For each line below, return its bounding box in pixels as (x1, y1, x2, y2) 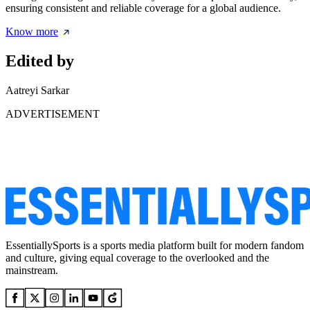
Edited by (6, 52, 74, 71)
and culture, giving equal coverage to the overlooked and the (6, 252, 269, 264)
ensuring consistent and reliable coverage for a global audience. (6, 2, 281, 15)
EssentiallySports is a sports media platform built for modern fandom (6, 239, 304, 252)
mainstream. (6, 264, 58, 277)
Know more (6, 26, 58, 38)
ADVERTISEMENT (6, 108, 100, 120)
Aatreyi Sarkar (6, 84, 69, 97)
